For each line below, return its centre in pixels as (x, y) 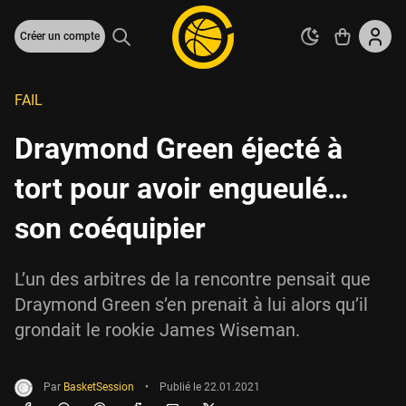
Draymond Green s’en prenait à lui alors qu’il (191, 304)
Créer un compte (60, 36)
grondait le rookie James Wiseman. (157, 330)
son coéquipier (110, 228)
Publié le (182, 387)
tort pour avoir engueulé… (182, 188)
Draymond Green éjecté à (179, 149)
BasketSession (99, 387)
